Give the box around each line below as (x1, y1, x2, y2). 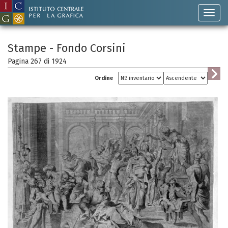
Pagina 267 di (8, 57, 51, 66)
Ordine (95, 75, 113, 81)
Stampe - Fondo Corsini (8, 41, 126, 55)
